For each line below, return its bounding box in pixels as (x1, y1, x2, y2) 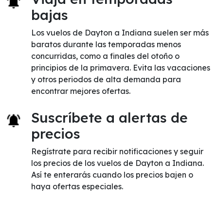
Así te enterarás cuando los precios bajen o (31, 170, 193, 180)
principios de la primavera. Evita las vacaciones (31, 63, 210, 73)
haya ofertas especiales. (31, 182, 123, 191)
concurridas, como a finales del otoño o (31, 51, 180, 61)
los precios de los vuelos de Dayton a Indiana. (31, 158, 204, 168)
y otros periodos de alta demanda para (31, 74, 181, 84)
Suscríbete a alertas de (31, 109, 188, 126)
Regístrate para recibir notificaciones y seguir (31, 146, 203, 156)
